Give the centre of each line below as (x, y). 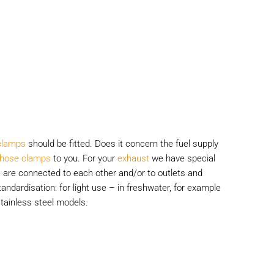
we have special (183, 159)
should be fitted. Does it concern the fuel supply (122, 144)
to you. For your (84, 159)
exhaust (134, 159)
